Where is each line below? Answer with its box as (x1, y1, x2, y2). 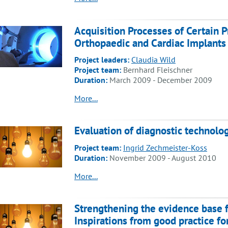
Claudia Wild (131, 54, 176, 65)
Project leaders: (74, 54, 129, 65)
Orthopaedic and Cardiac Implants (74, 36, 226, 50)
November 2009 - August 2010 (107, 152, 216, 163)
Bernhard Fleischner (121, 64, 192, 75)
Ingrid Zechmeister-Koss (123, 142, 207, 153)
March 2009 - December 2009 (107, 74, 212, 85)
